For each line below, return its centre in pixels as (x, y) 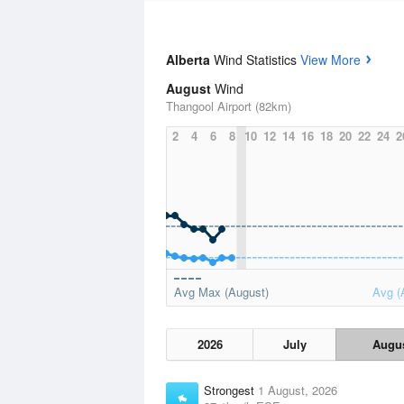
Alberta (190, 60)
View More (331, 60)
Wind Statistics (257, 60)
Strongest (231, 390)
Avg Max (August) (221, 292)
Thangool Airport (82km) (229, 106)
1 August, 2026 (298, 390)
